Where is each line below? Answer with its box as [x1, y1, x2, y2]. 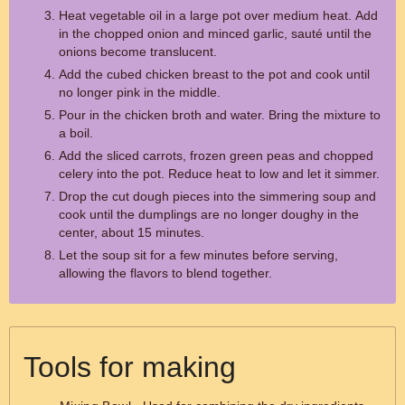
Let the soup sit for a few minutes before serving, [59, 248, 338, 262]
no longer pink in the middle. [59, 85, 221, 99]
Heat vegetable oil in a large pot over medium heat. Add [59, 8, 378, 23]
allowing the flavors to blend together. [59, 266, 272, 280]
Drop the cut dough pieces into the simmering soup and [59, 189, 376, 203]
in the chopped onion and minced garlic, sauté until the [59, 26, 372, 41]
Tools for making [24, 351, 236, 383]
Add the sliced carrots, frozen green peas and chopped [59, 148, 373, 163]
